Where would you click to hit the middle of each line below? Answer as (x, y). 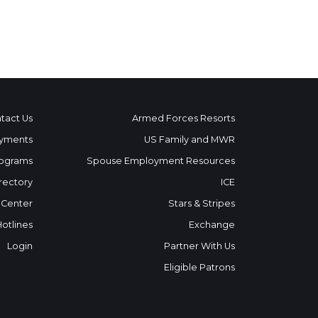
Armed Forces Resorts (183, 119)
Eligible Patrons (199, 268)
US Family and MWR (190, 140)
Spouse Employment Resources (161, 161)
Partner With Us (199, 246)
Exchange (212, 225)
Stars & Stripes (202, 204)
